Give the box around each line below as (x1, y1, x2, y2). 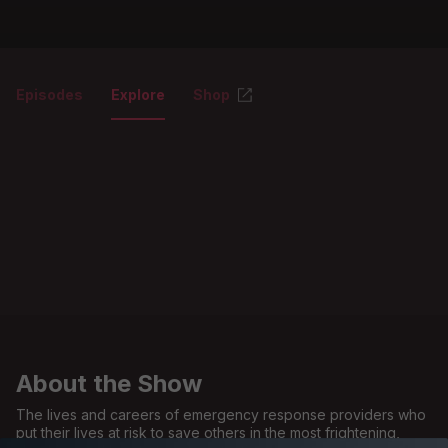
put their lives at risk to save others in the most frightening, (16, 424, 400, 441)
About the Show (16, 369, 202, 398)
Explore (111, 86, 165, 103)
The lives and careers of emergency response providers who (16, 406, 426, 423)
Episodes (16, 86, 83, 103)
